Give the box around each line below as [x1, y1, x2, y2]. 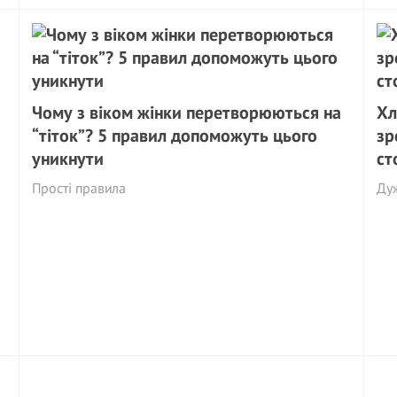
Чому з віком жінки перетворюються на [32, 101, 342, 124]
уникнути [32, 147, 105, 170]
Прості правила [32, 179, 127, 197]
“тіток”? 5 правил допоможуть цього [32, 124, 318, 147]
